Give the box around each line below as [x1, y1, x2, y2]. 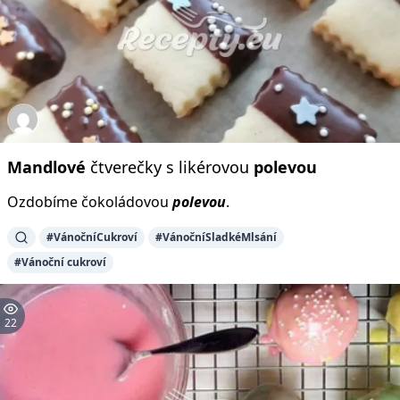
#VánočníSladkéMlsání [155, 229, 277, 245]
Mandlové [7, 155, 86, 178]
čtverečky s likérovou [86, 155, 254, 178]
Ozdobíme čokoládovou [7, 191, 172, 212]
